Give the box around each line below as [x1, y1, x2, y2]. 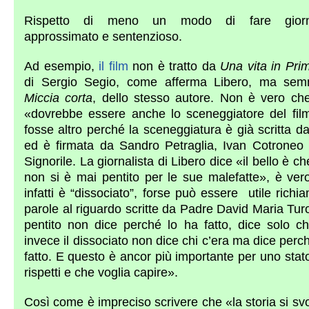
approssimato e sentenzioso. [24, 30, 182, 43]
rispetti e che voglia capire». [24, 266, 178, 279]
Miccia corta [24, 91, 93, 105]
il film [99, 59, 128, 73]
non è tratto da [128, 59, 220, 73]
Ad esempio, [24, 59, 99, 73]
